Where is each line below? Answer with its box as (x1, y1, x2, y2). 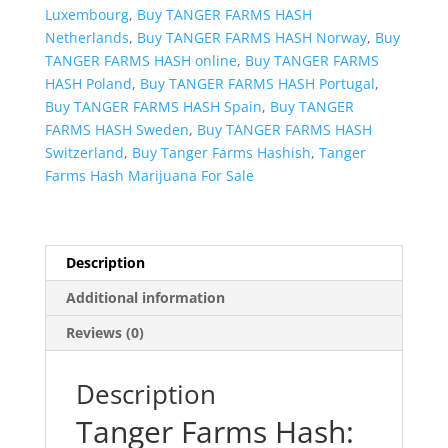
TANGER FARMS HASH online (44, 50, 237, 70)
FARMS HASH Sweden (44, 119, 189, 139)
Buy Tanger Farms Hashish (131, 142, 311, 162)
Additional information (65, 287, 225, 307)
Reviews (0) (65, 322, 144, 342)
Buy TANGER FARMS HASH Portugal (139, 73, 375, 93)
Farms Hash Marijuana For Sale (44, 165, 254, 185)
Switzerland (44, 142, 124, 162)
